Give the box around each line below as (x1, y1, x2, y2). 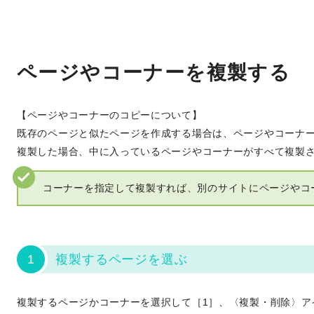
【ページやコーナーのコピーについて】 (17, 109, 203, 121)
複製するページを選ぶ (55, 252, 188, 266)
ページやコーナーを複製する (17, 61, 291, 83)
